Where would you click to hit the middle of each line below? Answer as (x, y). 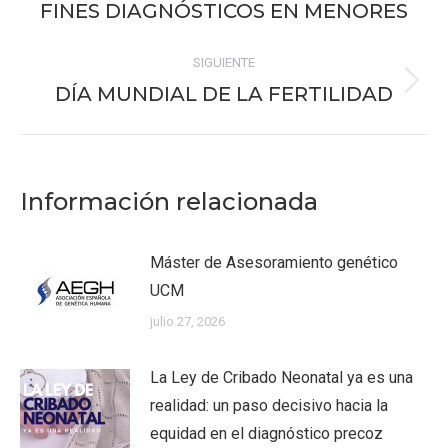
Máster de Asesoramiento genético (274, 262)
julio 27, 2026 (187, 321)
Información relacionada (169, 201)
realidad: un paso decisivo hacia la (269, 405)
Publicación (263, 92)
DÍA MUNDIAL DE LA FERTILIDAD (224, 94)
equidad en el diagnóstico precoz (266, 433)
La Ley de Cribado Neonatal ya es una (281, 377)
